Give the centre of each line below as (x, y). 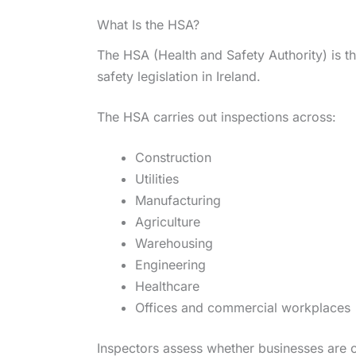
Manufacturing (178, 201)
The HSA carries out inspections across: (217, 117)
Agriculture (168, 222)
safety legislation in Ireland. (179, 77)
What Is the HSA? (148, 25)
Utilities (157, 179)
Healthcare (167, 286)
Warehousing (174, 244)
